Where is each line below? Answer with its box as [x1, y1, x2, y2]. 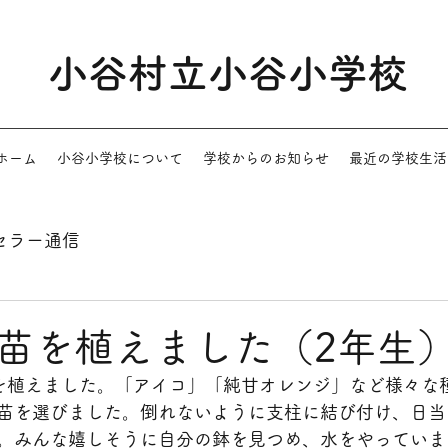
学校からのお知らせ [203, 151, 329, 165]
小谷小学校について [57, 151, 183, 165]
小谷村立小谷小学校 [48, 53, 408, 93]
